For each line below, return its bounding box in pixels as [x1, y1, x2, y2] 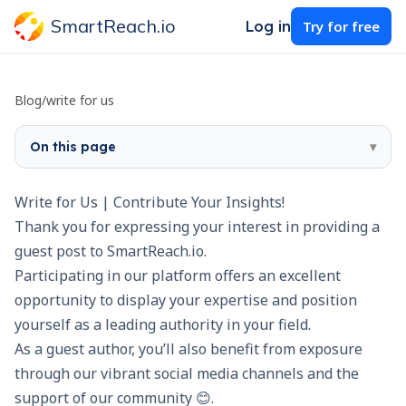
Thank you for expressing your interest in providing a [14, 217, 380, 237]
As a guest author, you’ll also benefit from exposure [14, 339, 362, 359]
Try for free [303, 17, 380, 35]
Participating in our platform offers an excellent [14, 266, 341, 285]
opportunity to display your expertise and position [14, 290, 357, 310]
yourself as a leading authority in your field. [14, 314, 311, 334]
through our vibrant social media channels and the [14, 363, 359, 383]
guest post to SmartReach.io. [14, 241, 207, 261]
